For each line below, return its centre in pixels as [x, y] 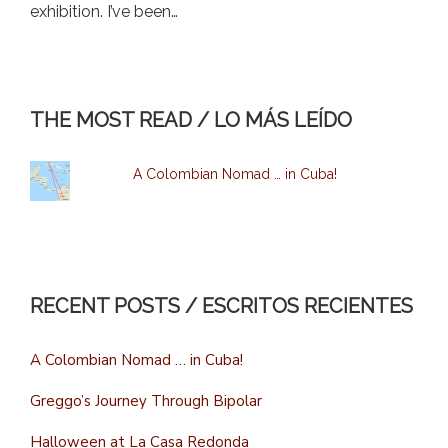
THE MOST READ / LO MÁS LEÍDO [191, 119]
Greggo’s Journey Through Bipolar [146, 400]
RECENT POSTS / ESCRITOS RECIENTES [221, 305]
